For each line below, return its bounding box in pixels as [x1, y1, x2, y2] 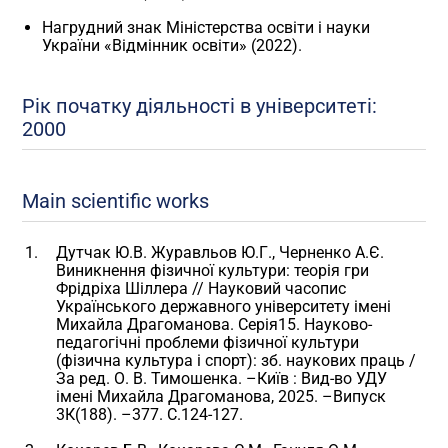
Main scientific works [22, 189, 210, 214]
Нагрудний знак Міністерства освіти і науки [42, 18, 371, 38]
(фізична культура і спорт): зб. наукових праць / [56, 350, 417, 370]
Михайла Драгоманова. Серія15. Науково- [56, 314, 373, 334]
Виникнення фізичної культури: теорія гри [56, 260, 370, 280]
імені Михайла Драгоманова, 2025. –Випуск [56, 386, 387, 406]
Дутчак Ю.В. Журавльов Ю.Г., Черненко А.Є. [56, 242, 385, 262]
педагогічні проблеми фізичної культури [56, 332, 360, 352]
